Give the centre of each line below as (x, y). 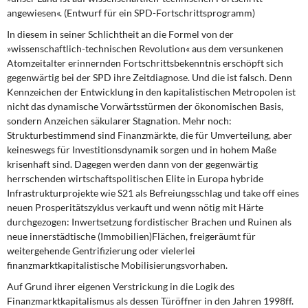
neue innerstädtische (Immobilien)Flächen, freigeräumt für (131, 236)
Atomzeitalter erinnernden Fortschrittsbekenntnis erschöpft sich (145, 63)
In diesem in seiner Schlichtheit (73, 34)
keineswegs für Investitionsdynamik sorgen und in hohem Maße (142, 150)
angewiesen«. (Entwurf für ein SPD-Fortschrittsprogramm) (131, 13)
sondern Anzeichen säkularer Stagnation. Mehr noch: (119, 121)
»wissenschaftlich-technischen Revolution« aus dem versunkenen (145, 48)
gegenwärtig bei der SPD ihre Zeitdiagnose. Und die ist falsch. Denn (150, 77)
